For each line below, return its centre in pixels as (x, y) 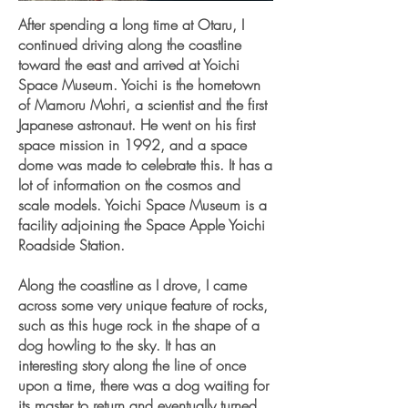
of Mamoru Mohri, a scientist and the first (143, 105)
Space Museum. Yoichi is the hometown (139, 85)
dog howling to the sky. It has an (117, 345)
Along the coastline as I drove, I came (133, 285)
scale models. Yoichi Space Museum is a (143, 205)
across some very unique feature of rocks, (143, 305)
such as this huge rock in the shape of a (139, 325)
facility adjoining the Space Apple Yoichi (142, 225)
